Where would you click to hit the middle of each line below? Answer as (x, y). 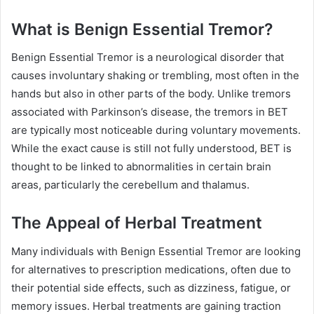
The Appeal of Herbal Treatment (137, 223)
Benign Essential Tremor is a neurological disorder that (148, 57)
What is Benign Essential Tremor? (142, 29)
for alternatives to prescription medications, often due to (151, 269)
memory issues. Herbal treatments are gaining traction (146, 306)
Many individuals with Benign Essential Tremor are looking (156, 251)
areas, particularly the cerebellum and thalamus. (130, 185)
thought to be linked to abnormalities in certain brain (141, 167)
